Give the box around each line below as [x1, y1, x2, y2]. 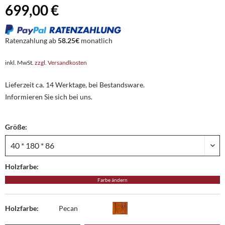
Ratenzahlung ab [5, 36, 58, 45]
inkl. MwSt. [5, 59, 35, 66]
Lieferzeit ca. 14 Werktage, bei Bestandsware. [5, 80, 145, 89]
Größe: [5, 123, 27, 131]
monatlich [79, 36, 113, 45]
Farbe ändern [97, 177, 128, 183]
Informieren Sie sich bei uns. [5, 92, 92, 101]
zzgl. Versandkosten [35, 59, 87, 66]
